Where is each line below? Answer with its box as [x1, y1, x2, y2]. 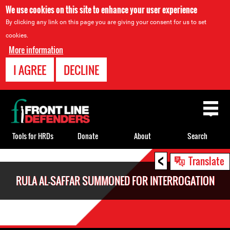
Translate [188, 154, 224, 168]
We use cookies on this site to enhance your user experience [6, 4, 198, 16]
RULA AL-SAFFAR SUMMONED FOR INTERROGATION [15, 173, 215, 188]
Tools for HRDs [12, 130, 53, 141]
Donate [77, 130, 98, 141]
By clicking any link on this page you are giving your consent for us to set [6, 18, 207, 26]
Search [187, 130, 207, 141]
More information [9, 44, 64, 56]
